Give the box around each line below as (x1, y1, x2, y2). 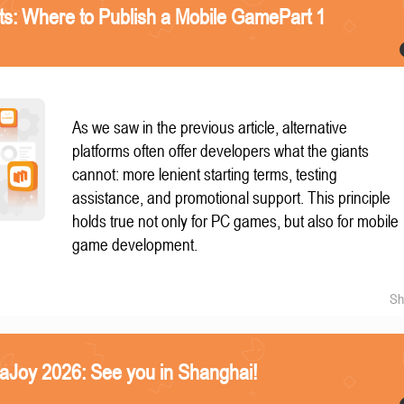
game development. (72, 235, 198, 254)
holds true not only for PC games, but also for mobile (72, 212, 399, 231)
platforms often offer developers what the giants (72, 142, 370, 161)
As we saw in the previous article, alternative (72, 118, 348, 137)
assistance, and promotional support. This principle (72, 188, 391, 207)
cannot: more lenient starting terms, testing (72, 165, 338, 184)
